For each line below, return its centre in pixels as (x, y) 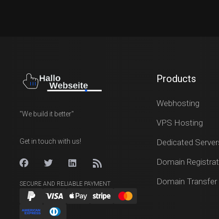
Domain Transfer (187, 181)
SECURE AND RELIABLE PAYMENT (65, 184)
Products (176, 79)
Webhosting (178, 103)
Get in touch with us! (50, 141)
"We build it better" (47, 114)
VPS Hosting (180, 123)
